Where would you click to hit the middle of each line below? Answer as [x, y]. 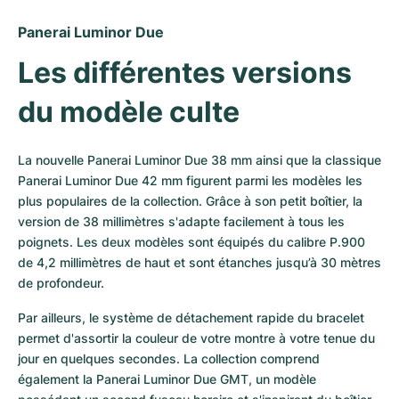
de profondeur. [63, 283]
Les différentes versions [185, 73]
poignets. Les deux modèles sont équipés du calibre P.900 [191, 242]
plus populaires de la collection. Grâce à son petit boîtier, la [190, 201]
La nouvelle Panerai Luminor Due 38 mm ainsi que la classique [199, 160]
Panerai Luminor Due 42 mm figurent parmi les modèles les [190, 180]
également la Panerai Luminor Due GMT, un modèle [167, 379]
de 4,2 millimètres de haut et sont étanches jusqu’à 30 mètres [199, 262]
